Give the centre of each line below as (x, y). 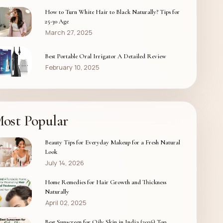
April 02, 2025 (66, 202)
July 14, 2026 (64, 163)
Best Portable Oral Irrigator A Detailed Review (105, 56)
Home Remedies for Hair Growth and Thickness (105, 182)
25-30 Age (56, 21)
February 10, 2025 (72, 67)
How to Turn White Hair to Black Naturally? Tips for (112, 12)
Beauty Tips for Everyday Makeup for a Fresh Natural (112, 142)
